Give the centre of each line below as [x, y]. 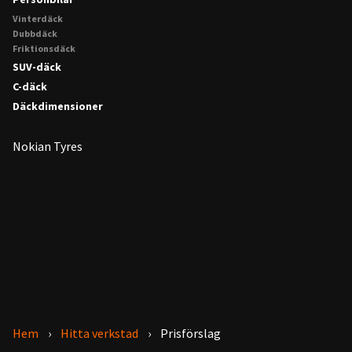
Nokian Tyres [48, 146]
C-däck [30, 86]
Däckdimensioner [58, 106]
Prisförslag [191, 333]
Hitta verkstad [99, 333]
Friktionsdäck [44, 48]
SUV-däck [37, 66]
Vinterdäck [38, 18]
